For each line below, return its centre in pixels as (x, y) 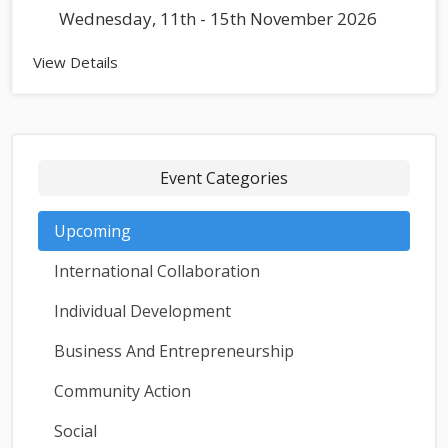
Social (75, 430)
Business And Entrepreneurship (174, 350)
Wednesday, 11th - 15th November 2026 (216, 18)
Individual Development (142, 310)
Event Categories (224, 177)
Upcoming (92, 230)
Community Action (122, 390)
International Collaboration (157, 270)
